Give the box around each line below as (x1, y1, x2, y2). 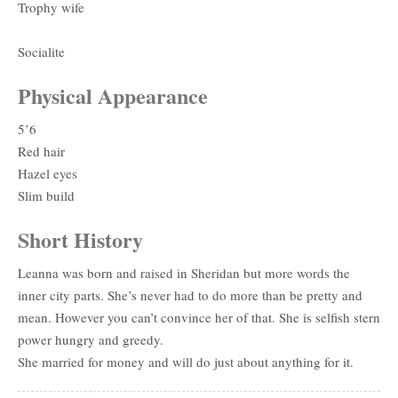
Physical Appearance (18, 79, 208, 111)
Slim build (18, 186, 75, 204)
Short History (18, 223, 143, 255)
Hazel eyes (18, 163, 77, 182)
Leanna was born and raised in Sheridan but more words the (18, 263, 350, 282)
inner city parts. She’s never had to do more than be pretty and (18, 285, 362, 304)
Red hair (18, 141, 65, 160)
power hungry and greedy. (18, 330, 163, 348)
